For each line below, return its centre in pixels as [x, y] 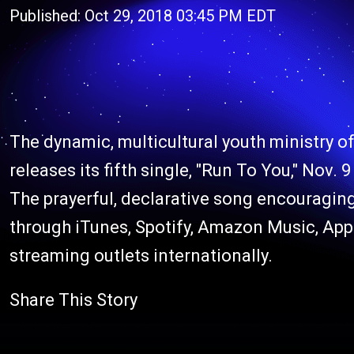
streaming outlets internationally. [141, 256]
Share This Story [73, 300]
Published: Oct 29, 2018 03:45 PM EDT [143, 16]
